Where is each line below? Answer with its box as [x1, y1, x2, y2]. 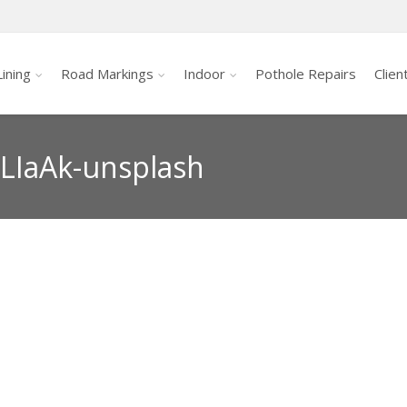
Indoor [184, 65, 225, 83]
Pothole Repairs [255, 65, 356, 83]
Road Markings [61, 65, 154, 83]
